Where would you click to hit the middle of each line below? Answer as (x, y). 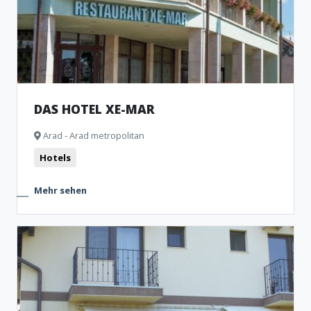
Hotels (55, 158)
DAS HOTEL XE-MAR (94, 109)
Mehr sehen (60, 190)
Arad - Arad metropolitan (93, 135)
